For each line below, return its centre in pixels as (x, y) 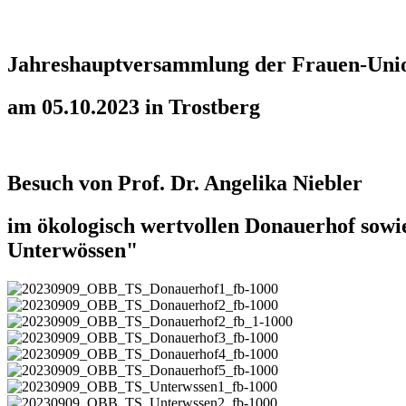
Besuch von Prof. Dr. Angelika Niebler (185, 184)
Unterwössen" (72, 251)
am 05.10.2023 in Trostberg (134, 106)
